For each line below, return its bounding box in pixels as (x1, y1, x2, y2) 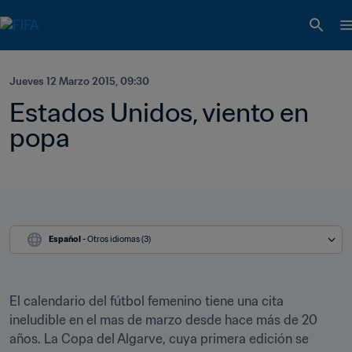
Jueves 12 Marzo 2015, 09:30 (9, 75, 149, 88)
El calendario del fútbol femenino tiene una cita (9, 293, 284, 309)
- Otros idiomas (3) (82, 234, 151, 244)
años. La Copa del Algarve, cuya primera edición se (9, 331, 309, 346)
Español (49, 234, 81, 244)
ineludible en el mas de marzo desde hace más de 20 (9, 312, 317, 328)
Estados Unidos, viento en (9, 96, 309, 129)
